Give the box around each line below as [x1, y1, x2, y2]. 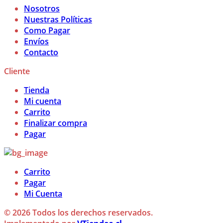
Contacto [24, 47, 58, 58]
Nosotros [24, 3, 60, 14]
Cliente [4, 66, 30, 77]
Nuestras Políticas [24, 14, 92, 25]
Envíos [24, 36, 49, 47]
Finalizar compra [24, 117, 87, 129]
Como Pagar [24, 25, 70, 36]
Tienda [24, 85, 49, 96]
